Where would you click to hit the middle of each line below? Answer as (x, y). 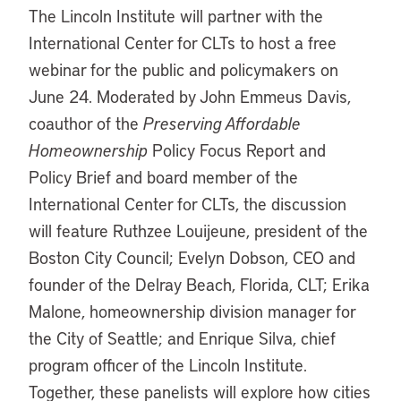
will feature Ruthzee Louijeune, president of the (198, 230)
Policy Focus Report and (237, 150)
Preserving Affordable (222, 123)
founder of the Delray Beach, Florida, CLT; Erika (199, 284)
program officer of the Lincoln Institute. (168, 365)
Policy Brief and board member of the (163, 177)
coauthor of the (86, 123)
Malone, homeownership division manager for (192, 311)
